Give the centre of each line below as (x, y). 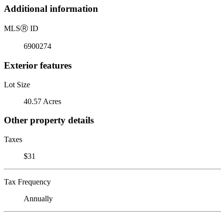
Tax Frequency (27, 182)
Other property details (49, 120)
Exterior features (38, 65)
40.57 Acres (42, 101)
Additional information (51, 9)
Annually (38, 198)
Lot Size (17, 84)
